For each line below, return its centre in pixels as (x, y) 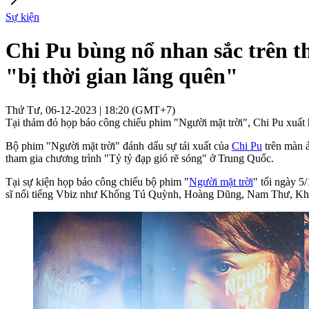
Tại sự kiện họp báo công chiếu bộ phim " (98, 181)
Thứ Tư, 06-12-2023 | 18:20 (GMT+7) (90, 110)
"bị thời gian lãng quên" (122, 76)
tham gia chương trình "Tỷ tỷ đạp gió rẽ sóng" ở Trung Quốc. (140, 158)
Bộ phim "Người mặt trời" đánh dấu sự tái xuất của (119, 146)
